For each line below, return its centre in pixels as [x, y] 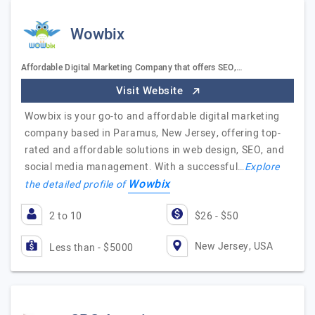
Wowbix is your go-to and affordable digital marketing [152, 116]
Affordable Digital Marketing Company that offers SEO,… [132, 67]
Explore [262, 167]
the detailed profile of [77, 185]
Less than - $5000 [91, 248]
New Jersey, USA [233, 246]
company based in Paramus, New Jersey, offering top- [153, 133]
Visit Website [151, 91]
